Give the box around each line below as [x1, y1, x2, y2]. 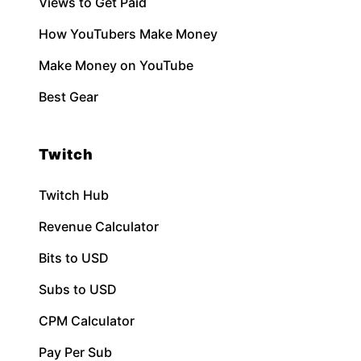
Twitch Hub [39, 186, 109, 203]
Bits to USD [39, 249, 109, 266]
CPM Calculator [39, 312, 135, 329]
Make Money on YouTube [39, 56, 193, 73]
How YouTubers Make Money [39, 25, 218, 42]
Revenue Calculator [39, 218, 159, 234]
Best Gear [39, 88, 98, 105]
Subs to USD [39, 280, 117, 297]
